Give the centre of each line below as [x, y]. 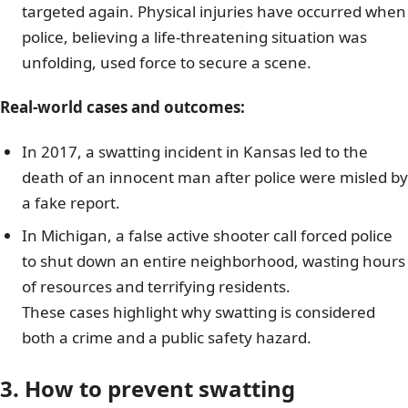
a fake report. [71, 202]
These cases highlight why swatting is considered [199, 311]
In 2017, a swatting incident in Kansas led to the [195, 151]
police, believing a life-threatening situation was [194, 36]
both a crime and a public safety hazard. [167, 337]
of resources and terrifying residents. [156, 286]
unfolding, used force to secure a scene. [167, 62]
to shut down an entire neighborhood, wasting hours [214, 260]
